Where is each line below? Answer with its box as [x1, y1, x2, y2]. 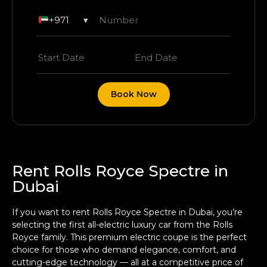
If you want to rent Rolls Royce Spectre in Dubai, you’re [12, 207, 243, 218]
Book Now [110, 89, 157, 100]
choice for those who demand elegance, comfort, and [12, 244, 236, 256]
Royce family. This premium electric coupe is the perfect [12, 232, 247, 243]
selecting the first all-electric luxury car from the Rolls [12, 219, 232, 231]
